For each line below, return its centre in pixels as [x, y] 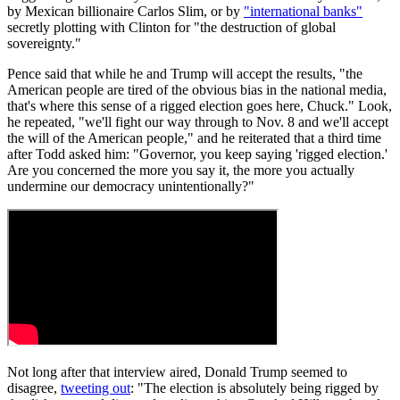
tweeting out [96, 387]
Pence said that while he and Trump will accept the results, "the [185, 73]
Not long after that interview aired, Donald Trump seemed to [177, 371]
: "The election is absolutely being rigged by [254, 387]
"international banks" [303, 11]
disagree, [34, 387]
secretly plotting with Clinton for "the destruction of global [171, 27]
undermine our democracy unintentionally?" [131, 186]
